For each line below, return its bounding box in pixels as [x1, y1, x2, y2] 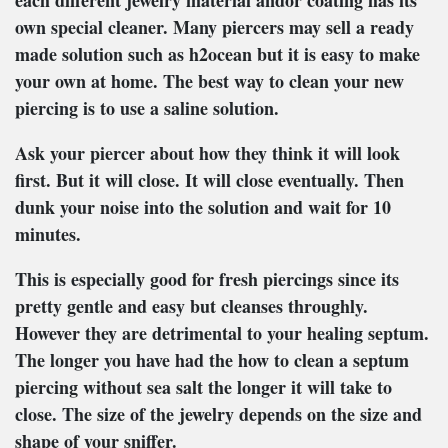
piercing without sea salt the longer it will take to [15, 374, 392, 401]
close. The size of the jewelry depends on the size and [15, 401, 422, 428]
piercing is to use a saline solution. [15, 95, 279, 122]
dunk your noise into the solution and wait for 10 [15, 194, 391, 221]
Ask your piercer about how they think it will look [15, 140, 400, 167]
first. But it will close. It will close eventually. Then [15, 167, 404, 194]
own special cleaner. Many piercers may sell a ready [15, 14, 414, 41]
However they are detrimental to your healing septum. [15, 320, 429, 347]
